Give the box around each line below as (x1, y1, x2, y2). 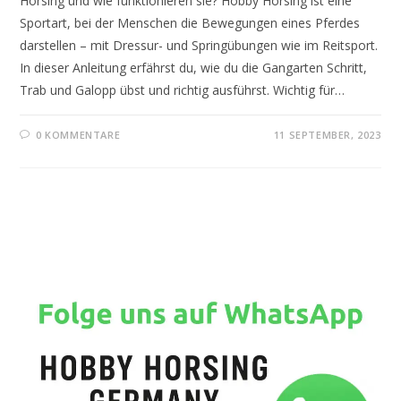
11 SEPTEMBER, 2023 (273, 127, 381, 141)
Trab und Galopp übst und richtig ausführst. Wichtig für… (20, 81, 346, 98)
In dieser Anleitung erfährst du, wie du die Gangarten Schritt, (20, 58, 368, 76)
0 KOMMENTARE (36, 127, 121, 141)
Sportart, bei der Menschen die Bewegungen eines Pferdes (20, 13, 361, 31)
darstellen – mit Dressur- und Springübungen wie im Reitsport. (20, 36, 379, 54)
